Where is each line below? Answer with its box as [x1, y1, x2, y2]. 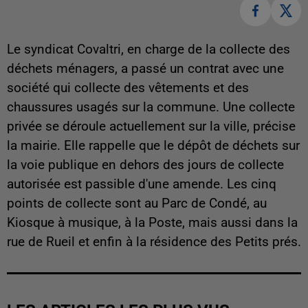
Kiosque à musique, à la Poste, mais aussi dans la [7, 214, 298, 230]
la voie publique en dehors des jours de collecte [7, 157, 284, 173]
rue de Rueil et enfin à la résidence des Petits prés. [7, 234, 301, 250]
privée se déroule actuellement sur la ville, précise [7, 118, 296, 134]
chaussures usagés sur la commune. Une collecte [7, 99, 295, 115]
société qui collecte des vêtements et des [7, 80, 249, 96]
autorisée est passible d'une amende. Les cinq [7, 176, 276, 192]
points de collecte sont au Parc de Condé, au [7, 195, 267, 211]
